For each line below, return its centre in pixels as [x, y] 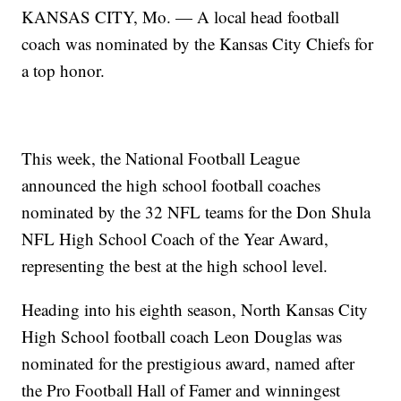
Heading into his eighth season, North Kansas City [195, 310]
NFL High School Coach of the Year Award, [175, 239]
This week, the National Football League [161, 158]
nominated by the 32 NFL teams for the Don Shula [196, 212]
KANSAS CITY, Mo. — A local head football [181, 17]
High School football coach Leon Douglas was [182, 337]
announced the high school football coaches [171, 185]
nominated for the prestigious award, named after [188, 363]
